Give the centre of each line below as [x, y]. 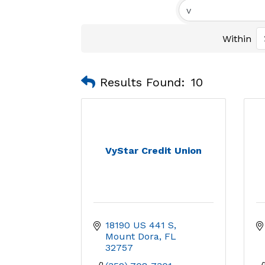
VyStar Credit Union [153, 151]
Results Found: [143, 82]
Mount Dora [132, 236]
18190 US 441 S [140, 225]
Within [237, 38]
